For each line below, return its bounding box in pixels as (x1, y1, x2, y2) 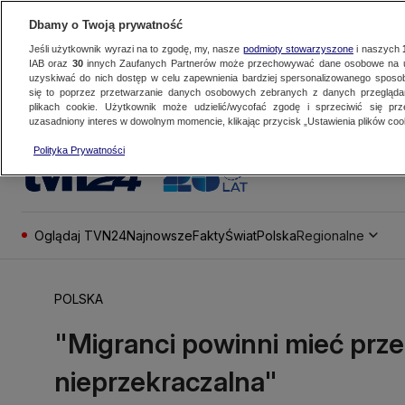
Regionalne (297, 227, 364, 243)
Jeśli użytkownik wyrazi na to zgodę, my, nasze (29, 43, 243, 54)
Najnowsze (127, 227, 193, 243)
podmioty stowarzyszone (242, 43, 353, 54)
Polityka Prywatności (33, 145, 125, 155)
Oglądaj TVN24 (34, 227, 127, 243)
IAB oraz (29, 58, 72, 69)
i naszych (353, 43, 402, 54)
